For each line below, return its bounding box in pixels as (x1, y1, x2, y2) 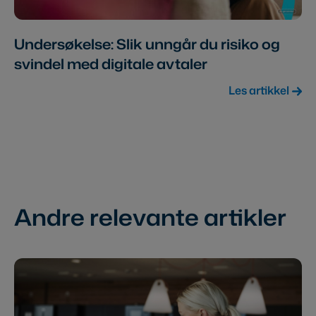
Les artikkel (228, 83, 289, 99)
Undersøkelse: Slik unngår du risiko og (14, 34, 280, 54)
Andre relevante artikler (14, 200, 286, 233)
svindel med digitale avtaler (14, 54, 207, 74)
